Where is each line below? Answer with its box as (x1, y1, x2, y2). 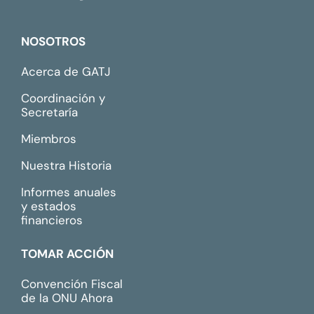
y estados (21, 198, 76, 214)
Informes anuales (21, 184, 116, 200)
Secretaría (21, 104, 78, 120)
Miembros (21, 130, 76, 146)
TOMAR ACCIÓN (21, 245, 114, 261)
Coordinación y (21, 90, 105, 106)
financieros (21, 212, 83, 228)
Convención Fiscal (21, 275, 123, 292)
